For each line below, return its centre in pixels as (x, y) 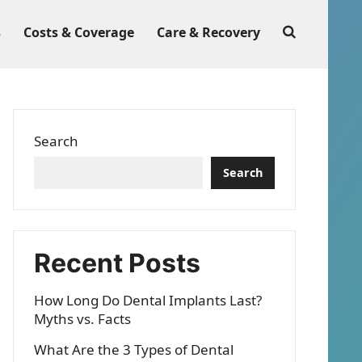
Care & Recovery (208, 32)
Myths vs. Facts (82, 319)
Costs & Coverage (79, 32)
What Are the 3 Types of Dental (134, 349)
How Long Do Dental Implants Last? (148, 300)
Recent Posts (117, 263)
